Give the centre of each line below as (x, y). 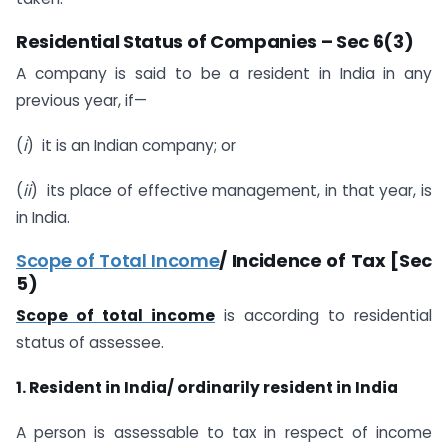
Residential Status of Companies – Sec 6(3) (215, 41)
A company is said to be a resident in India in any (224, 74)
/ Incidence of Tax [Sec (325, 260)
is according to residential (323, 315)
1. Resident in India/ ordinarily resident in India (207, 387)
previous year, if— (81, 101)
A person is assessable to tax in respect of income (224, 432)
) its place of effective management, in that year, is (231, 190)
